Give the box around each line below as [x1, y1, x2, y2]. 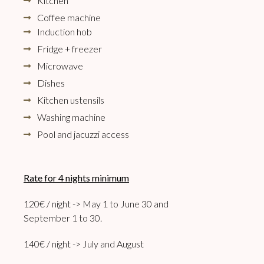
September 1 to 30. [24, 212, 102, 224]
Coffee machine [37, 12, 101, 24]
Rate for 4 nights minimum [24, 172, 129, 184]
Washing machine [37, 111, 105, 123]
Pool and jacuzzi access [37, 128, 129, 140]
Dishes [37, 77, 65, 89]
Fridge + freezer [37, 43, 102, 55]
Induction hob [37, 26, 92, 38]
